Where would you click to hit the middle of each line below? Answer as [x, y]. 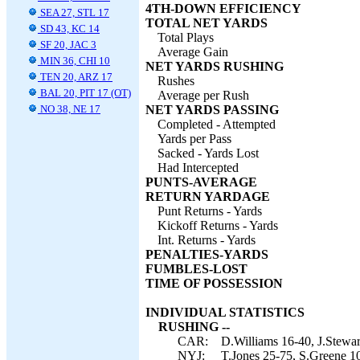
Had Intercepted [198, 168]
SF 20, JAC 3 [67, 45]
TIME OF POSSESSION [214, 283]
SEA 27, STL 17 [74, 12]
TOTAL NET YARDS [207, 23]
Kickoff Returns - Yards [218, 225]
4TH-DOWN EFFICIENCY [223, 8]
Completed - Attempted [217, 124]
